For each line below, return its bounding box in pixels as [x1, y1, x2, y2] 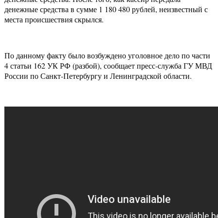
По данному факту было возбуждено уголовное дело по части [4, 50, 210, 61]
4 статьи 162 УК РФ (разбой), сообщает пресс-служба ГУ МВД [4, 60, 212, 71]
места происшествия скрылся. [4, 14, 104, 25]
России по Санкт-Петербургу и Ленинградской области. [4, 71, 192, 81]
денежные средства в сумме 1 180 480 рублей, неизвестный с [4, 4, 208, 15]
